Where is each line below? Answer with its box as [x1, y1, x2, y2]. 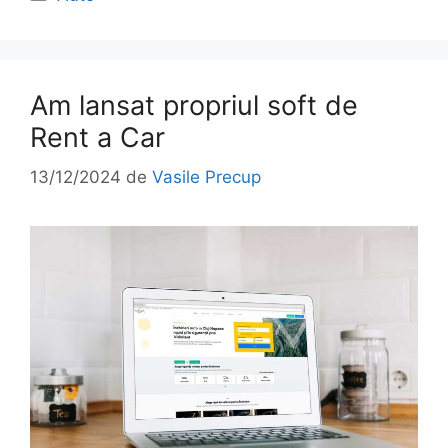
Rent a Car [30, 120, 165, 154]
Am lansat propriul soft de [30, 88, 358, 122]
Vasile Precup [152, 167, 261, 188]
